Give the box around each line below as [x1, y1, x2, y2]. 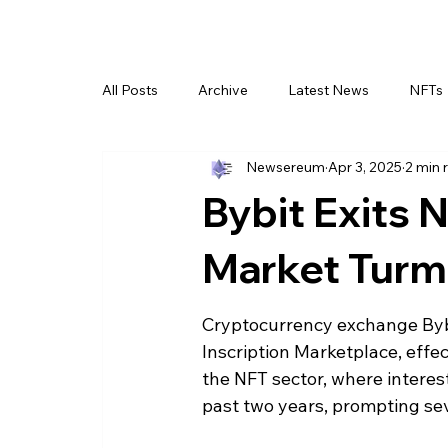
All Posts [102, 81, 158, 100]
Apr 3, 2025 [328, 158, 402, 177]
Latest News [288, 81, 369, 100]
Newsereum [246, 158, 325, 177]
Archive [198, 81, 248, 100]
